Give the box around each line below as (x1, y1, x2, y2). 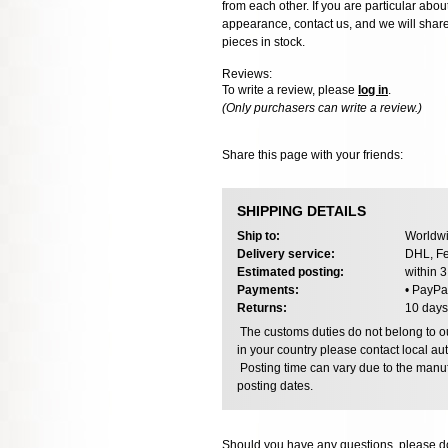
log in (358, 83, 388, 98)
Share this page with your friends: (222, 147, 403, 162)
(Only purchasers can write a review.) (222, 101, 422, 116)
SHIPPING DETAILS (237, 203, 366, 220)
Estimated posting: (237, 264, 344, 279)
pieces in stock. (222, 35, 305, 50)
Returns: (237, 300, 287, 315)
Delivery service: (237, 246, 335, 261)
